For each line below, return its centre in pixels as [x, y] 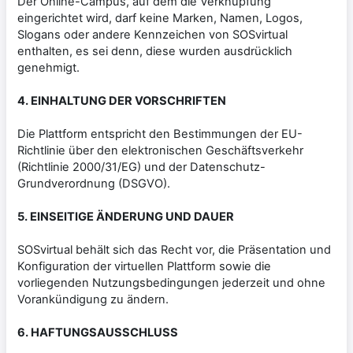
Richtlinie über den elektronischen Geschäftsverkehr [160, 150]
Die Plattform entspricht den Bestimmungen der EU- [160, 134]
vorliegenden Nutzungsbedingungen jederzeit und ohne [171, 282]
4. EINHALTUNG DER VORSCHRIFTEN [122, 100]
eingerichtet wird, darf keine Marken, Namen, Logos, [160, 18]
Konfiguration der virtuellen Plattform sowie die [144, 266]
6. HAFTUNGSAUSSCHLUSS [98, 332]
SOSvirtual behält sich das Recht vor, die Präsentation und [174, 249]
